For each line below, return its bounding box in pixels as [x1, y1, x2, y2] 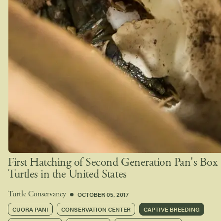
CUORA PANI [12, 204, 48, 214]
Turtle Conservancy [8, 190, 66, 199]
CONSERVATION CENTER [61, 204, 131, 214]
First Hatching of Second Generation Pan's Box [8, 157, 218, 169]
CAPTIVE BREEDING [144, 204, 200, 214]
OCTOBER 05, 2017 [77, 190, 129, 199]
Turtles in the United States [8, 169, 127, 181]
